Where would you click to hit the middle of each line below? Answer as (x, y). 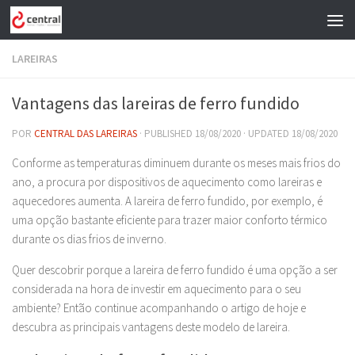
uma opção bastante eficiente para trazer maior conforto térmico (170, 220)
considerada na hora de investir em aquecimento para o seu (157, 289)
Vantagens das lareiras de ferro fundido (156, 103)
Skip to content (65, 23)
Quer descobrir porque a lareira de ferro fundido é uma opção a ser (175, 270)
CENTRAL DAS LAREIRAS (86, 134)
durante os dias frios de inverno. (90, 239)
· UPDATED (266, 134)
